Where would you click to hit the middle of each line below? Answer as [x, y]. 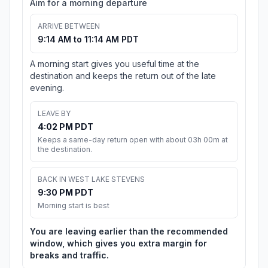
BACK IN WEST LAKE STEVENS [91, 179]
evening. [47, 88]
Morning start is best [74, 206]
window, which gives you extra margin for [118, 243]
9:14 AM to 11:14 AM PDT [88, 39]
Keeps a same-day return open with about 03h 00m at [133, 140]
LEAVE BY [54, 114]
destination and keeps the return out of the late [123, 76]
